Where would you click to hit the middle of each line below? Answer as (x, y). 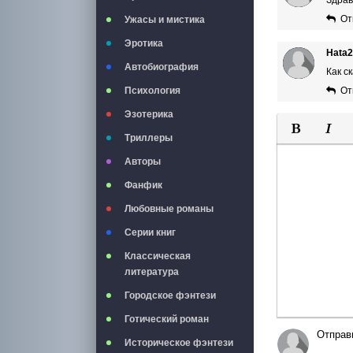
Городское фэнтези (170, 295)
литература (152, 272)
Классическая (158, 256)
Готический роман (167, 319)
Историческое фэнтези (179, 343)
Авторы (143, 162)
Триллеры (149, 138)
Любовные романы (169, 209)
